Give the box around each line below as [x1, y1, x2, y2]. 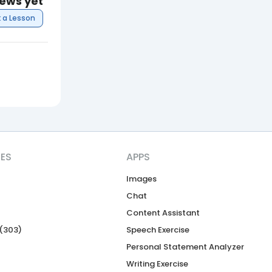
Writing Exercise [126, 258, 188, 270]
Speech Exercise [126, 224, 189, 236]
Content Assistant [126, 207, 200, 219]
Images [126, 173, 157, 185]
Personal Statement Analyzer [126, 241, 244, 253]
